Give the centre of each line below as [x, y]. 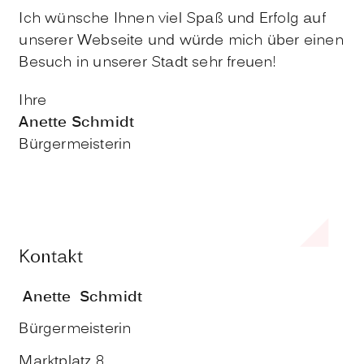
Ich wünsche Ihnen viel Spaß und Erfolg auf [172, 19]
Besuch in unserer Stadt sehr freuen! [148, 63]
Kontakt [51, 258]
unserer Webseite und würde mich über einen [181, 41]
